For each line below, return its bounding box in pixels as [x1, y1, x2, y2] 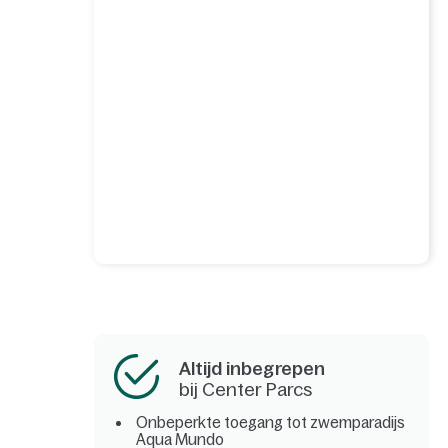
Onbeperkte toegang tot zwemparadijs [136, 413, 406, 431]
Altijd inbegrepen [179, 358, 326, 379]
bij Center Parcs [179, 379, 313, 400]
